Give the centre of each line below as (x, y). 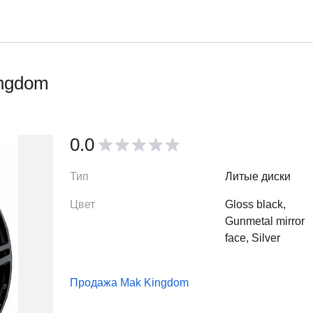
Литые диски (257, 176)
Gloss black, (255, 204)
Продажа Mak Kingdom (129, 283)
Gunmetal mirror (264, 221)
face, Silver (252, 238)
